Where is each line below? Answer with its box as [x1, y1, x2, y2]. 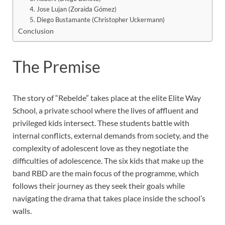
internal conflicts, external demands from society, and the [13, 130, 208, 140]
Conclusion [18, 26, 54, 35]
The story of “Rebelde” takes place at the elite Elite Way [13, 92, 201, 102]
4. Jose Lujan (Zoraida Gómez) [29, 5, 117, 13]
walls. [13, 205, 32, 215]
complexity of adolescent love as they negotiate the [13, 143, 188, 153]
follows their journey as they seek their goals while [13, 180, 185, 190]
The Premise [13, 57, 100, 77]
